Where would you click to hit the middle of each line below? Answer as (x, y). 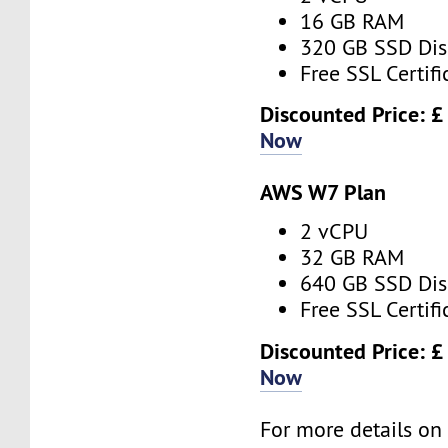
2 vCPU (334, 232)
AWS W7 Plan (323, 192)
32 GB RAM (352, 258)
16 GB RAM (352, 21)
